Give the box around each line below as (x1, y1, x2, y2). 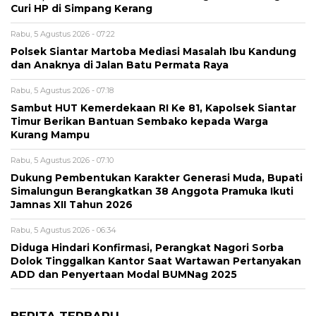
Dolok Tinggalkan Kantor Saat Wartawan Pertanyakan (11, 255, 301, 267)
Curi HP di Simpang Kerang (11, 3, 155, 15)
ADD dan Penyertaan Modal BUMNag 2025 (11, 269, 237, 281)
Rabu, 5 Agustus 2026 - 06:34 (11, 225, 116, 236)
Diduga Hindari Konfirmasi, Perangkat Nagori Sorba (11, 242, 284, 254)
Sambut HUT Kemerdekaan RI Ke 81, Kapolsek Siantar (11, 102, 296, 114)
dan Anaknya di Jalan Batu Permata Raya (11, 59, 231, 71)
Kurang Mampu (11, 129, 90, 141)
